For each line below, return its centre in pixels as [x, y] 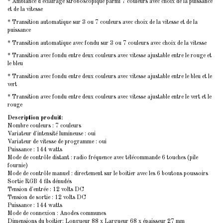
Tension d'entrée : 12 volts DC [46, 189]
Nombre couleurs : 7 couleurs [44, 126]
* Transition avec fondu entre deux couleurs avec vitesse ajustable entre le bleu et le [110, 76]
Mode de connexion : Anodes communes [57, 213]
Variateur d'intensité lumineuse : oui [52, 134]
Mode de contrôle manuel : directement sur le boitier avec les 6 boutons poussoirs [108, 173]
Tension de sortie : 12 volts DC [47, 197]
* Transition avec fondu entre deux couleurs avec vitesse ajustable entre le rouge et [110, 56]
